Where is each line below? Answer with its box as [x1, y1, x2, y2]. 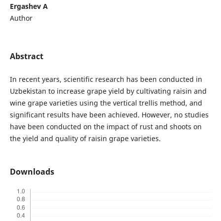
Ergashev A [9, 1, 48, 11]
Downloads [9, 166, 54, 177]
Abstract [9, 50, 43, 62]
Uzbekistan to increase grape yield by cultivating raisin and [9, 86, 207, 96]
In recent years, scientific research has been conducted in [9, 74, 202, 84]
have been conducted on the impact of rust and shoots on [9, 121, 202, 131]
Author [9, 13, 33, 23]
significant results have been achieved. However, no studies [9, 110, 209, 119]
